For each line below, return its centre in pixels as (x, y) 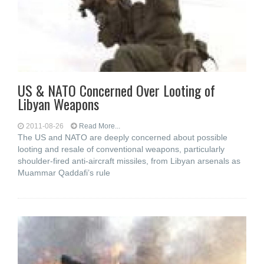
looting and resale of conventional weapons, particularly (121, 149)
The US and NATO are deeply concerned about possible (123, 137)
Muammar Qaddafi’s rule (64, 173)
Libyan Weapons (58, 104)
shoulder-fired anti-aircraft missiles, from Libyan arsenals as (129, 161)
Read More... (100, 126)
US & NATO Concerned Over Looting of (116, 90)
